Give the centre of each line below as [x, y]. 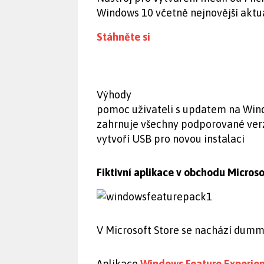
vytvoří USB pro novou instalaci [171, 139]
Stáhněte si [123, 37]
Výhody [114, 95]
